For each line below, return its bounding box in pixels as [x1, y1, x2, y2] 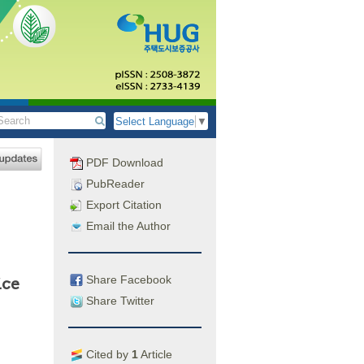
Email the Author [83, 219, 171, 232]
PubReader [83, 177, 145, 190]
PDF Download [83, 156, 163, 169]
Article [138, 347, 172, 361]
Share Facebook [83, 272, 171, 286]
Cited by [83, 347, 132, 361]
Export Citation [83, 198, 162, 211]
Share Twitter [83, 293, 154, 307]
